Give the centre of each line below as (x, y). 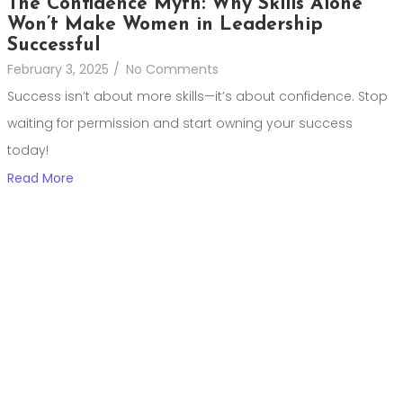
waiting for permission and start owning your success (180, 124)
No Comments (172, 70)
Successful (54, 46)
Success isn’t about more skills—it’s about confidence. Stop (197, 97)
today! (28, 151)
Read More (40, 179)
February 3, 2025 (58, 70)
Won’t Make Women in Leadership (165, 25)
